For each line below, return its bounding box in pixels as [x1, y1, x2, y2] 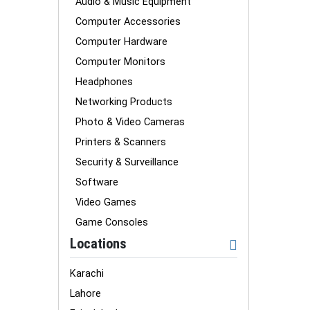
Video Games [75, 196, 136, 208]
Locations [70, 235, 127, 252]
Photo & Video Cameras [75, 116, 185, 128]
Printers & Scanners [75, 136, 166, 148]
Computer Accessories [75, 15, 181, 28]
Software [75, 176, 118, 188]
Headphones [75, 75, 133, 88]
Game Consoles [75, 216, 148, 228]
